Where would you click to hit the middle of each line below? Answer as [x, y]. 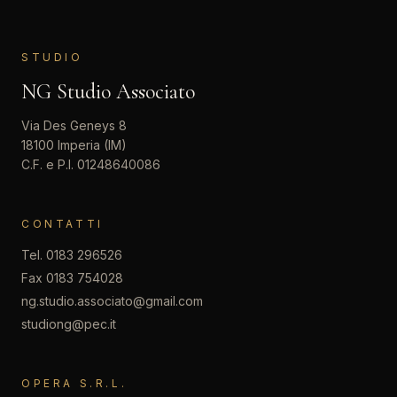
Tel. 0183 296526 [72, 255]
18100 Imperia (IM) [74, 145]
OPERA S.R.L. [74, 383]
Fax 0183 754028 [72, 278]
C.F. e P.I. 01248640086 [91, 164]
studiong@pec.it [69, 324]
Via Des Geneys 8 [74, 125]
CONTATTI [62, 224]
